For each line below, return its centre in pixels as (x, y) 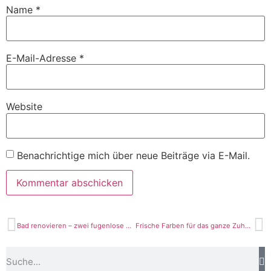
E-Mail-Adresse (43, 58)
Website (24, 107)
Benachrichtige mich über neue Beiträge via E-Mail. (133, 155)
